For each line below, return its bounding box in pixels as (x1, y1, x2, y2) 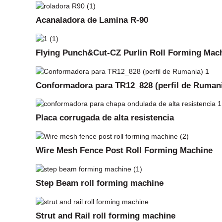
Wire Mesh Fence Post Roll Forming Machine (36, 145, 213, 156)
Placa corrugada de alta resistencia (36, 112, 174, 123)
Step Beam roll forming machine (36, 177, 164, 188)
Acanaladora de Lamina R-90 (36, 14, 148, 25)
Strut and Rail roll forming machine (36, 210, 175, 221)
